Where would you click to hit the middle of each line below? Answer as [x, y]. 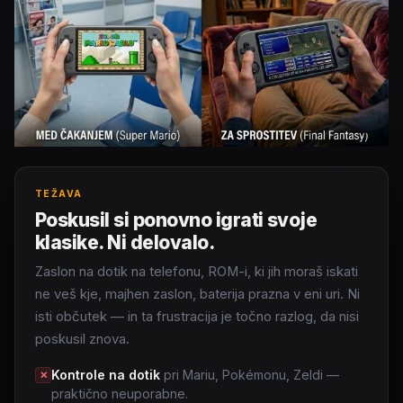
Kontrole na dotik [106, 375]
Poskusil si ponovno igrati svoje [176, 220]
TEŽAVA [59, 194]
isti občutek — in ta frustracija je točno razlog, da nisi [197, 317]
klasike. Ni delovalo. [125, 242]
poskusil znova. [82, 339]
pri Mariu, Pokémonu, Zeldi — [250, 375]
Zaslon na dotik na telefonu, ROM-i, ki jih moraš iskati [197, 272]
